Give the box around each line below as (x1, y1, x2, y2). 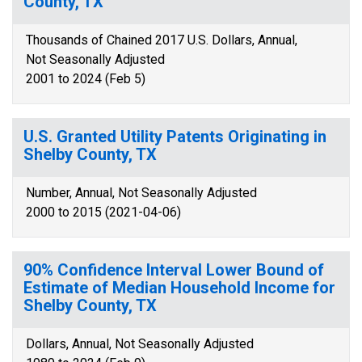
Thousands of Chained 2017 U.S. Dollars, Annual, (26, 32, 297, 48)
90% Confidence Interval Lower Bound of (23, 260, 324, 280)
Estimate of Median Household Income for (23, 278, 335, 297)
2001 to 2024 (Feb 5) (26, 71, 145, 86)
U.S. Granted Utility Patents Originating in (23, 127, 326, 146)
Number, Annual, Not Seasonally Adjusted (26, 185, 257, 200)
